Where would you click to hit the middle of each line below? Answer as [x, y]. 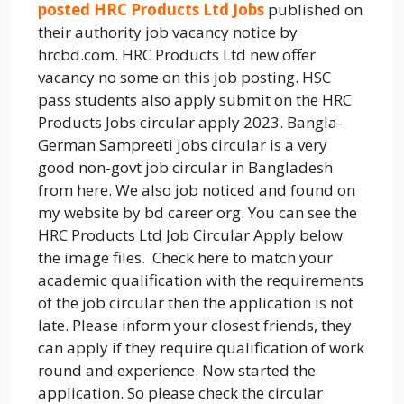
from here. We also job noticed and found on [197, 189]
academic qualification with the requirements [201, 280]
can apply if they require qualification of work [201, 347]
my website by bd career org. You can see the [197, 212]
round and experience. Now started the [177, 370]
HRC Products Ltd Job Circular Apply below [190, 234]
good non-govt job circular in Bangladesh [185, 167]
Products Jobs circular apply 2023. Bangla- [190, 122]
